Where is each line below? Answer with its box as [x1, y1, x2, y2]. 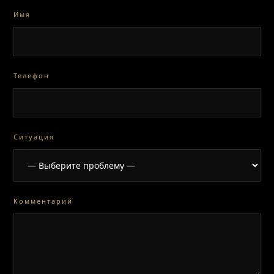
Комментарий [13, 196, 73, 206]
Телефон [13, 71, 50, 80]
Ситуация [13, 132, 55, 141]
